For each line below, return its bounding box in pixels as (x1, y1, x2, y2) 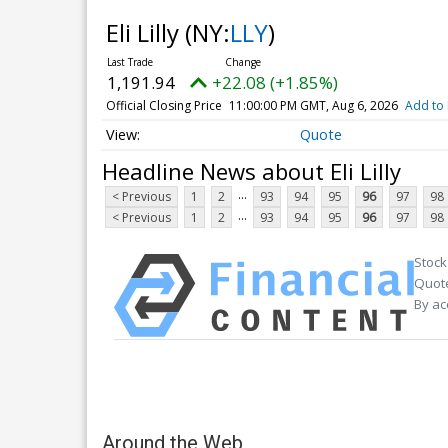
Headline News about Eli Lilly (102, 155, 401, 186)
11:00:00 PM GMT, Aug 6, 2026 (228, 97, 398, 114)
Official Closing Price (105, 97, 222, 114)
